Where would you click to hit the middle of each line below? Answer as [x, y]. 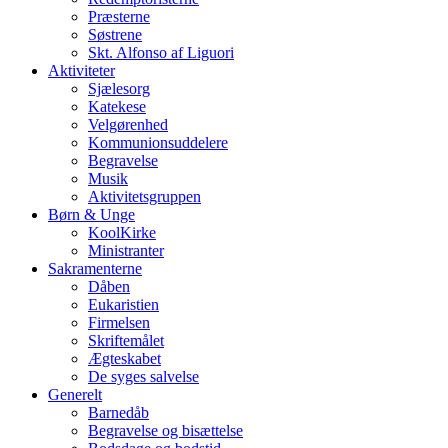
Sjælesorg [119, 88]
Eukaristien [123, 304]
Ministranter [126, 250]
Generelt [75, 394]
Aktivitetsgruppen [144, 196]
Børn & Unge [91, 214]
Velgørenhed [128, 124]
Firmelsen [119, 322]
